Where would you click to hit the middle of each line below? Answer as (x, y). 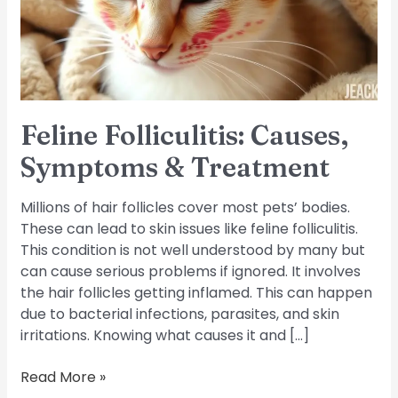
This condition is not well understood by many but (193, 251)
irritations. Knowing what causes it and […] (165, 336)
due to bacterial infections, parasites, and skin (180, 314)
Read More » (64, 377)
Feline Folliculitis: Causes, (185, 136)
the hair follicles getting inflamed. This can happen (197, 293)
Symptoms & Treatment (175, 168)
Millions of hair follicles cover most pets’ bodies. (186, 208)
